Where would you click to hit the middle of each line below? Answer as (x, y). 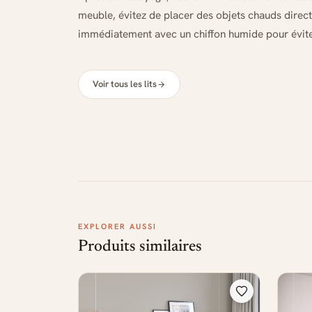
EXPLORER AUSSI (117, 226)
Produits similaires (140, 247)
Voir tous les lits (125, 84)
